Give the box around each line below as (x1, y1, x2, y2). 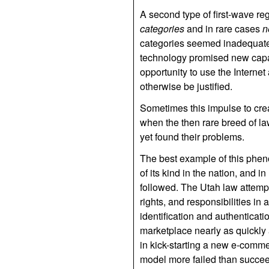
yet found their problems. (140, 130, 244, 144)
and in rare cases (184, 22, 262, 35)
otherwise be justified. (140, 79, 232, 93)
